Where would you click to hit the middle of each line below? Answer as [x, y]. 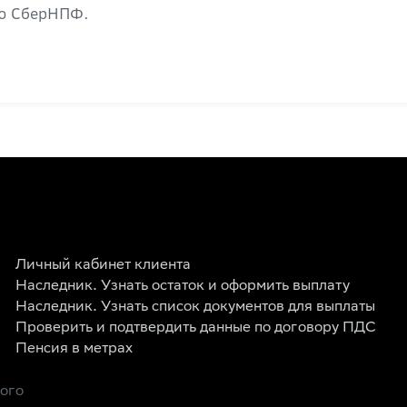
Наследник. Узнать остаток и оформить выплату [183, 287]
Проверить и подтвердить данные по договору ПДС [196, 328]
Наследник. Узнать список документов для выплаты [196, 308]
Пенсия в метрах [74, 349]
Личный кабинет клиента [104, 266]
